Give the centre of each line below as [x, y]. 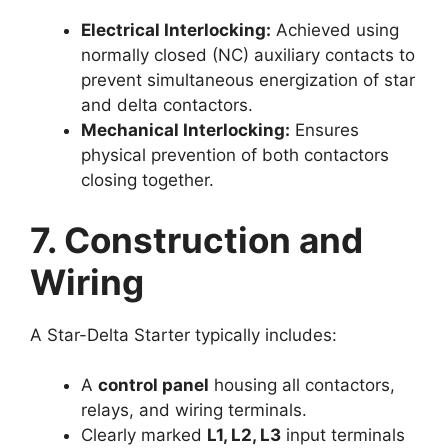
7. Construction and [196, 239]
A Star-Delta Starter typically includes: [183, 334]
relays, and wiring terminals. [194, 410]
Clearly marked [144, 435]
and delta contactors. [167, 105]
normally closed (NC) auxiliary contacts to [248, 55]
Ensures [324, 130]
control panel [153, 385]
